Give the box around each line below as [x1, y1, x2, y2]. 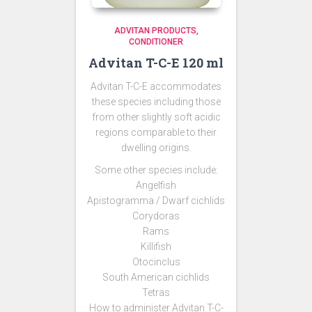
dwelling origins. [120, 142, 192, 153]
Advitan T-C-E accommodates [91, 81, 221, 92]
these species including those [91, 96, 221, 107]
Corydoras [132, 210, 180, 221]
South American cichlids [102, 272, 210, 283]
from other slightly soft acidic [91, 111, 221, 123]
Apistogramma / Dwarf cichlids [87, 195, 225, 206]
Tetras [142, 287, 170, 298]
